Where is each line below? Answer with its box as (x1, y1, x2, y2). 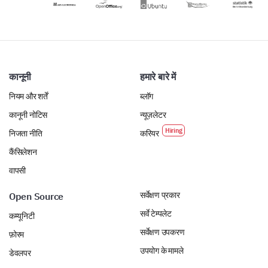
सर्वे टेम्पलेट (140, 208, 172, 220)
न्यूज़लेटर (140, 109, 166, 121)
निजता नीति (9, 128, 42, 139)
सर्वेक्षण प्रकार (140, 190, 180, 201)
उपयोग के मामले (140, 245, 184, 257)
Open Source (9, 190, 64, 203)
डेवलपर (9, 248, 31, 259)
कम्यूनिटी (9, 211, 35, 222)
